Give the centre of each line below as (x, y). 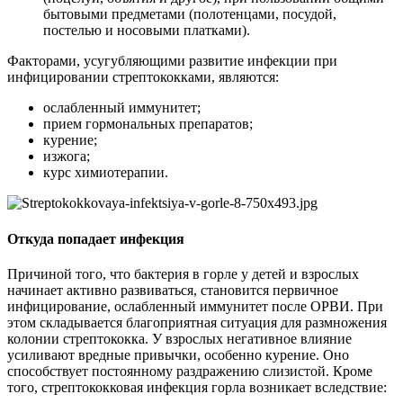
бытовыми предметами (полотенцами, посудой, (190, 14)
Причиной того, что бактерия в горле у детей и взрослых (183, 273)
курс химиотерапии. (106, 173)
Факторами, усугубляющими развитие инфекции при (172, 61)
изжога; (67, 157)
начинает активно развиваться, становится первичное (173, 290)
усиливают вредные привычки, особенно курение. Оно (178, 354)
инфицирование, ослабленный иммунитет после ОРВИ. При (195, 306)
